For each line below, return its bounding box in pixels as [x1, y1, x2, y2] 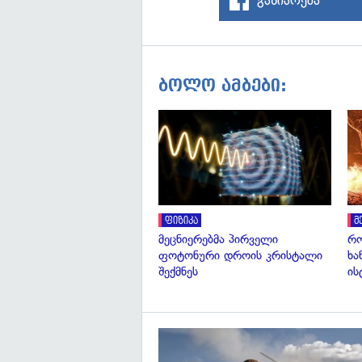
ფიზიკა [165, 215, 198, 226]
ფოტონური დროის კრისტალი [158, 247, 322, 263]
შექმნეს [158, 263, 198, 279]
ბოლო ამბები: [158, 75, 287, 95]
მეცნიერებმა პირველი [158, 231, 278, 246]
